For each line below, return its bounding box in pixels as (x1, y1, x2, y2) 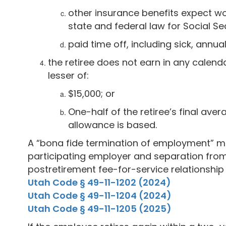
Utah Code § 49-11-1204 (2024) (28, 189, 172, 202)
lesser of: (48, 69, 89, 82)
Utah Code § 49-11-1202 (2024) (28, 176, 171, 189)
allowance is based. (68, 118, 157, 131)
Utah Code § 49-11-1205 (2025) (28, 202, 172, 215)
